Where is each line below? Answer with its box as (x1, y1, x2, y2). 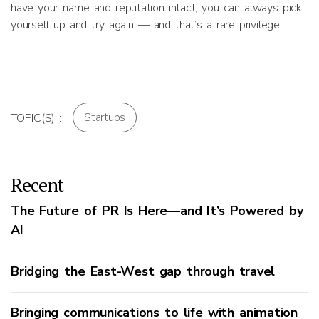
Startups (84, 110, 126, 125)
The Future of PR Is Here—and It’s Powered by (11, 202, 303, 219)
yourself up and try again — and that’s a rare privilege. (11, 17, 282, 33)
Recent (11, 172, 63, 197)
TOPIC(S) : (11, 110, 61, 126)
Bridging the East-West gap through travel (11, 263, 276, 280)
